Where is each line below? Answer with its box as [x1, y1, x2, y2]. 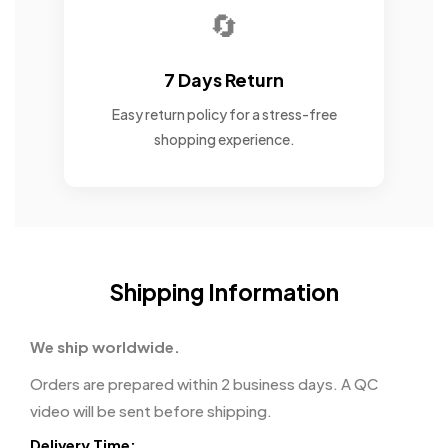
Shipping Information [109, 278, 339, 306]
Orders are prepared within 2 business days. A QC [30, 374, 378, 393]
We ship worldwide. [30, 337, 180, 356]
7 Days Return [164, 68, 284, 91]
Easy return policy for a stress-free [111, 105, 337, 123]
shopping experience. [153, 130, 295, 148]
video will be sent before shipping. [30, 401, 272, 420]
